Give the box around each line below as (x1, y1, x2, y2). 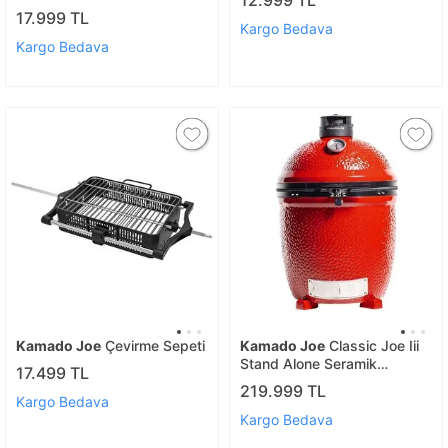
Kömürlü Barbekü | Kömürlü (240, 373, 416, 390)
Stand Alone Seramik (240, 355, 377, 372)
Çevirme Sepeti (101, 337, 205, 354)
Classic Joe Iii (325, 337, 419, 354)
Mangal (240, 391, 289, 408)
